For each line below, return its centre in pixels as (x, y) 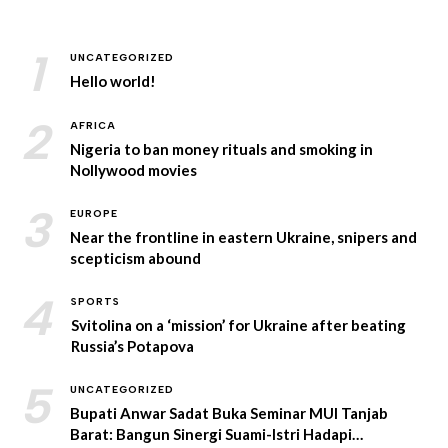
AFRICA (93, 125)
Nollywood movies (133, 169)
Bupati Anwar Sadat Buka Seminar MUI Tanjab (229, 412)
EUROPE (94, 213)
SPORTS (95, 301)
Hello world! (113, 80)
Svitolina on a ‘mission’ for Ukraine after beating (238, 324)
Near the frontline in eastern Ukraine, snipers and (243, 236)
